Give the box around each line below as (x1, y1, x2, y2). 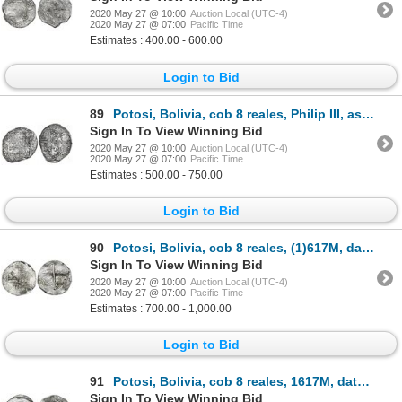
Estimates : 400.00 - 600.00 (90, 34, 223, 48)
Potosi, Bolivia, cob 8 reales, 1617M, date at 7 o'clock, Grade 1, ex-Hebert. (113, 374, 357, 389)
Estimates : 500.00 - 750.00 (90, 168, 223, 181)
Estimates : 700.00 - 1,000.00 (90, 302, 232, 316)
